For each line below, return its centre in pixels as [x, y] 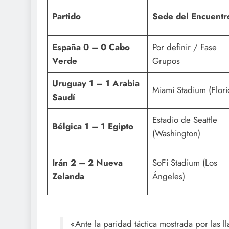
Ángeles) [168, 177]
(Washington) [176, 134]
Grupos [166, 61]
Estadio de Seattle [185, 120]
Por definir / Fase [184, 47]
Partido [66, 17]
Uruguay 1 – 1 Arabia [96, 84]
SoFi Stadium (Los [185, 163]
